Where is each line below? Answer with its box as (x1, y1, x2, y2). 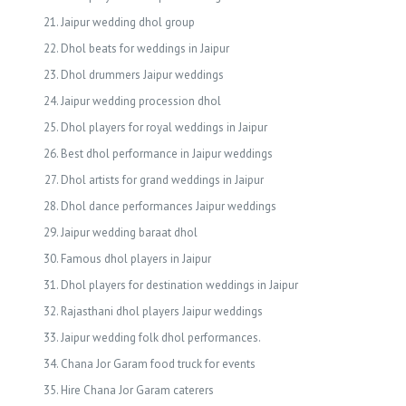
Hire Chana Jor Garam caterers (60, 382, 214, 398)
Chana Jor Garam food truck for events (60, 356, 256, 372)
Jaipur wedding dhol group (60, 14, 195, 30)
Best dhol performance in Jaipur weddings (60, 146, 273, 161)
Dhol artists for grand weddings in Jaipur (60, 172, 264, 188)
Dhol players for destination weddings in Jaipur (60, 277, 298, 293)
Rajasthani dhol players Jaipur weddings (60, 304, 263, 319)
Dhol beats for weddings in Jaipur (60, 41, 229, 56)
